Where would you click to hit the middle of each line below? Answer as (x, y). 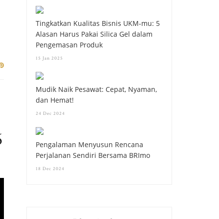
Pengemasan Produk (69, 44)
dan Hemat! (55, 100)
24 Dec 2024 (51, 113)
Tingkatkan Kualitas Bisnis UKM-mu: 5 (98, 23)
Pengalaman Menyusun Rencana (90, 144)
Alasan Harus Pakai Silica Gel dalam (94, 34)
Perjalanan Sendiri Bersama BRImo (93, 155)
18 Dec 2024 (50, 169)
